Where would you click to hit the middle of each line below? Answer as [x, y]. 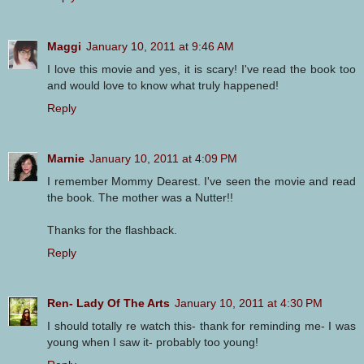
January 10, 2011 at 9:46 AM [160, 46]
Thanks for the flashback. [112, 230]
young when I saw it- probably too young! [153, 342]
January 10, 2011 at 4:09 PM [163, 158]
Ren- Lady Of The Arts [108, 303]
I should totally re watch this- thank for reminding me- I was [201, 325]
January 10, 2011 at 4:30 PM [249, 303]
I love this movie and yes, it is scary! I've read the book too [201, 69]
